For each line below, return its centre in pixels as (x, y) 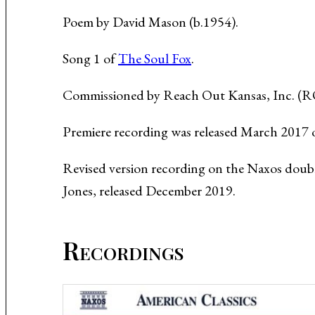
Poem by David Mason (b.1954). (150, 22)
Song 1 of (90, 58)
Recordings (123, 250)
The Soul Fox (155, 58)
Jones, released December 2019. (149, 191)
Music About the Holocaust (207, 15)
